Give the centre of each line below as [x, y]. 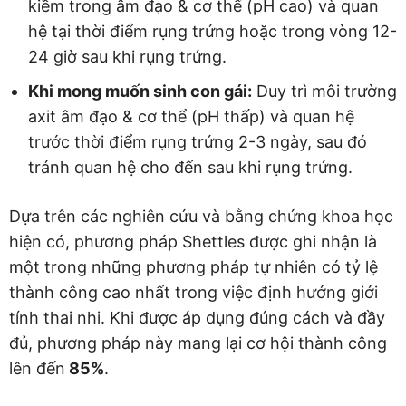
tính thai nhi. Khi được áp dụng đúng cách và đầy [197, 318]
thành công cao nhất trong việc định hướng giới [193, 293]
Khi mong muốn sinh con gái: [140, 92]
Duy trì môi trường [324, 92]
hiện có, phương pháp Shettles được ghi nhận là [193, 242]
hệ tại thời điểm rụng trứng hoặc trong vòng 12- [213, 32]
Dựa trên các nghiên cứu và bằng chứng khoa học [201, 217]
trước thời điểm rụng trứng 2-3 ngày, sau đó [198, 142]
